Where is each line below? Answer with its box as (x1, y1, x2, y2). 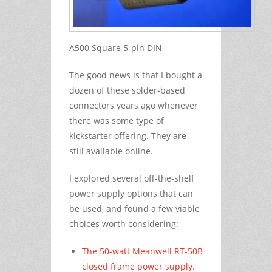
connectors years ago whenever (69, 99, 198, 111)
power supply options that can (69, 187, 193, 199)
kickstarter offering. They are (69, 129, 186, 141)
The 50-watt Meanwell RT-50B (82, 245, 203, 257)
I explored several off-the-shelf (69, 172, 194, 184)
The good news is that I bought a (69, 69, 202, 81)
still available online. (69, 144, 153, 157)
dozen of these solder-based (69, 84, 185, 96)
